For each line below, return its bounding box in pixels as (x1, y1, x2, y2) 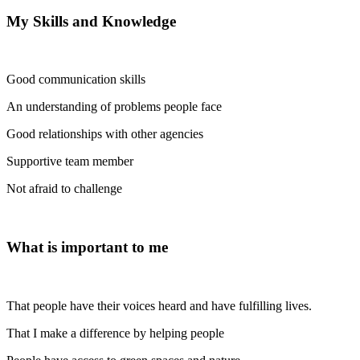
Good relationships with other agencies (6, 127, 203, 141)
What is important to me (6, 239, 168, 256)
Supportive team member (6, 154, 133, 169)
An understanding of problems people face (6, 100, 222, 114)
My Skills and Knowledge (6, 12, 176, 30)
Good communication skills (6, 72, 145, 87)
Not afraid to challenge (6, 182, 122, 196)
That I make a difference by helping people (6, 325, 224, 340)
